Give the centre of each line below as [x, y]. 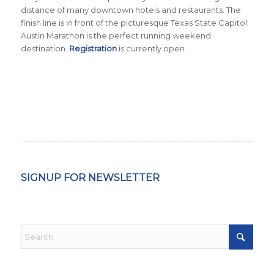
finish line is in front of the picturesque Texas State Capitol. [135, 23]
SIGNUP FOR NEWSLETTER [90, 178]
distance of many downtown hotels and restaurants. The [131, 10]
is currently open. [151, 49]
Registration [93, 49]
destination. [45, 49]
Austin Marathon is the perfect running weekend [116, 36]
